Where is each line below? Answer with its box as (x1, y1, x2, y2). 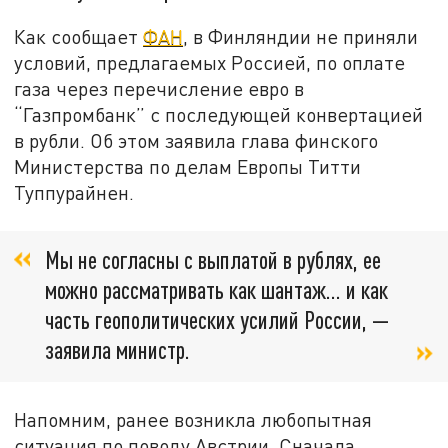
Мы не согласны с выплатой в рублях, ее (45, 245, 381, 275)
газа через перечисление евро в (14, 76, 305, 100)
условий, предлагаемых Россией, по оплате (14, 50, 406, 74)
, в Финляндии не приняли (183, 24, 419, 48)
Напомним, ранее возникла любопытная (14, 408, 373, 432)
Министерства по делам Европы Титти (14, 154, 362, 178)
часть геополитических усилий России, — (45, 305, 389, 335)
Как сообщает (14, 24, 144, 48)
